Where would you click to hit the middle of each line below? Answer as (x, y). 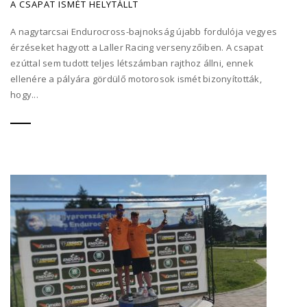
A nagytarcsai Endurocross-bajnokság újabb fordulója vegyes (144, 31)
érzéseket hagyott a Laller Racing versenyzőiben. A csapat (137, 47)
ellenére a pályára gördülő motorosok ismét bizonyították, (136, 78)
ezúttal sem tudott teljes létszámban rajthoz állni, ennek (132, 63)
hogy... (24, 94)
